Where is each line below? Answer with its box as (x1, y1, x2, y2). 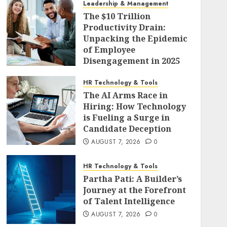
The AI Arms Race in (83, 90, 168, 101)
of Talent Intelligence (83, 196, 175, 207)
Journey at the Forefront (83, 184, 186, 196)
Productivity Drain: (83, 22, 166, 33)
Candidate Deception (83, 123, 171, 134)
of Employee (83, 44, 135, 55)
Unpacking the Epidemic (83, 33, 187, 44)
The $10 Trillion (83, 11, 150, 22)
